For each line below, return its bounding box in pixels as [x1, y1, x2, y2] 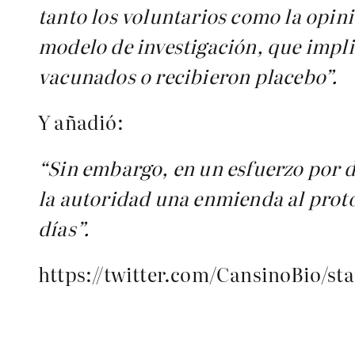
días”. [38, 214, 90, 242]
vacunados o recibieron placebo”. [38, 62, 338, 90]
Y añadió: [38, 108, 124, 136]
